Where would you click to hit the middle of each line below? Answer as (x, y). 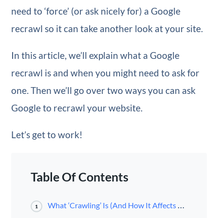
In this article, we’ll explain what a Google (95, 55)
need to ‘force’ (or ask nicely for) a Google (96, 11)
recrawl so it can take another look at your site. (107, 29)
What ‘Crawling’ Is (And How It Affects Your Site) (112, 205)
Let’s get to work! (47, 135)
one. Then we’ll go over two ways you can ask (103, 91)
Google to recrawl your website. (77, 108)
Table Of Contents (79, 177)
